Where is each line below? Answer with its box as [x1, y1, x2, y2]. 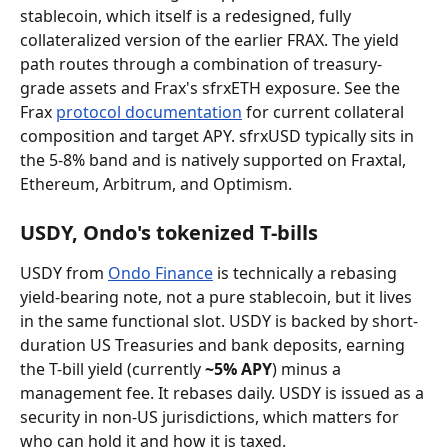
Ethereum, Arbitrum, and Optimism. [20, 173, 292, 195]
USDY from [20, 262, 108, 284]
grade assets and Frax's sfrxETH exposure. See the [20, 77, 404, 99]
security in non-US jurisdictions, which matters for [20, 406, 403, 428]
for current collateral [242, 101, 408, 123]
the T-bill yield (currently [20, 358, 205, 380]
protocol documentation [56, 101, 242, 123]
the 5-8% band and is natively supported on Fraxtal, [20, 149, 410, 171]
